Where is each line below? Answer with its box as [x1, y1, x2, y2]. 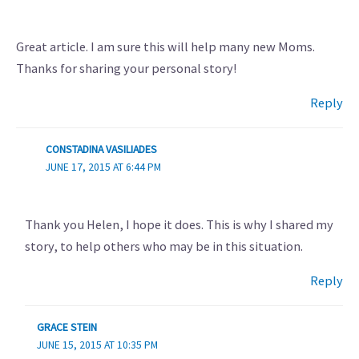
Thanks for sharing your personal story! [16, 59, 237, 76]
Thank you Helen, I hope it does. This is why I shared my [24, 216, 333, 232]
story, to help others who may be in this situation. [24, 237, 303, 254]
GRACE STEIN [36, 321, 97, 335]
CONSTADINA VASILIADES [45, 142, 157, 156]
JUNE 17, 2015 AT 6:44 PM [45, 159, 161, 174]
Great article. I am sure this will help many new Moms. [16, 38, 315, 54]
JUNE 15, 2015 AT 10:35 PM [36, 338, 158, 353]
